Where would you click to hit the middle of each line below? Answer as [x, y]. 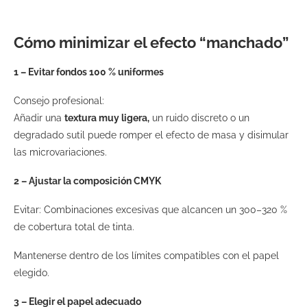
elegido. [33, 272]
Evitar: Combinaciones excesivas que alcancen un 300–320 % [150, 209]
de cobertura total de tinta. [75, 226]
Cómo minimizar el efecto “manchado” [151, 42]
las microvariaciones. [62, 152]
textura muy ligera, [107, 118]
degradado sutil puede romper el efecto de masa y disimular [151, 135]
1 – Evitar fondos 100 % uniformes [89, 72]
